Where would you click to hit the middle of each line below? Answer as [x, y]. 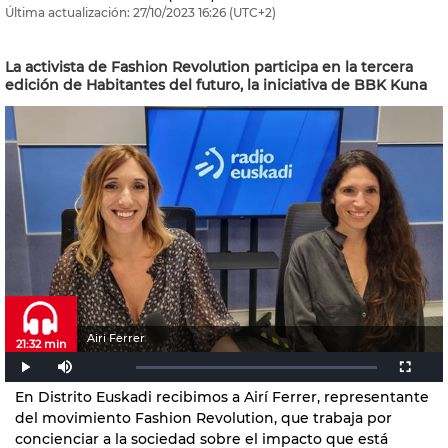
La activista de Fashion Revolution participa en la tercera [209, 67]
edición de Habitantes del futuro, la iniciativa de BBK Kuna [216, 85]
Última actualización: [67, 12]
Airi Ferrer [116, 338]
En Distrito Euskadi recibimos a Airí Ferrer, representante [222, 396]
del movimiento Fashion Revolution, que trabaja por [203, 417]
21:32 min [41, 343]
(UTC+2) [251, 12]
